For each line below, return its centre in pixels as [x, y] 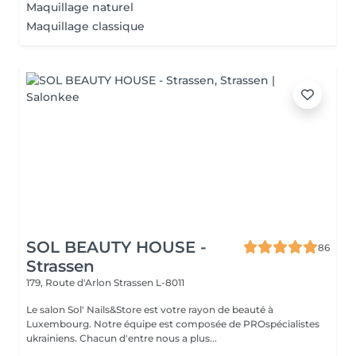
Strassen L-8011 [149, 282]
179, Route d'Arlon [70, 282]
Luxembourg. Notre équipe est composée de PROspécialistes [60, 324]
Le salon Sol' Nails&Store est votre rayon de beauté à [150, 310]
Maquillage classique [85, 26]
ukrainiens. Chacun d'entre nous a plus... [122, 338]
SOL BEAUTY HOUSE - [116, 247]
